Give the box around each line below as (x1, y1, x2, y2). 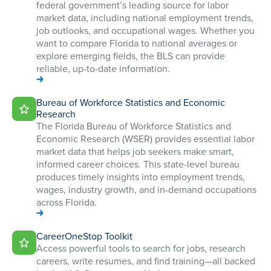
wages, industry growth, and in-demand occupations (36, 182, 256, 197)
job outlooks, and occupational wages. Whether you (36, 23, 255, 38)
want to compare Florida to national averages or (36, 36, 237, 50)
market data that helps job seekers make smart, (36, 144, 234, 158)
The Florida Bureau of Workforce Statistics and (36, 119, 231, 133)
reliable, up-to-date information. (36, 61, 170, 76)
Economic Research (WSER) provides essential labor (36, 131, 255, 146)
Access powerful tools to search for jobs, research (36, 241, 246, 255)
